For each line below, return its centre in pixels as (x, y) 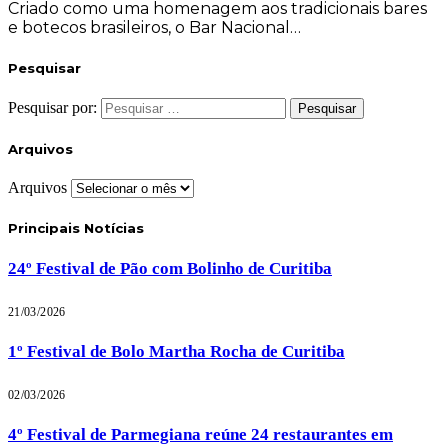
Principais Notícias (76, 228)
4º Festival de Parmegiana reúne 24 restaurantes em (200, 435)
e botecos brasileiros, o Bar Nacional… (154, 28)
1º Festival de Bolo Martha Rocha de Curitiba (176, 352)
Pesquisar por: (52, 107)
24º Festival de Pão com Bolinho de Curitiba (170, 268)
